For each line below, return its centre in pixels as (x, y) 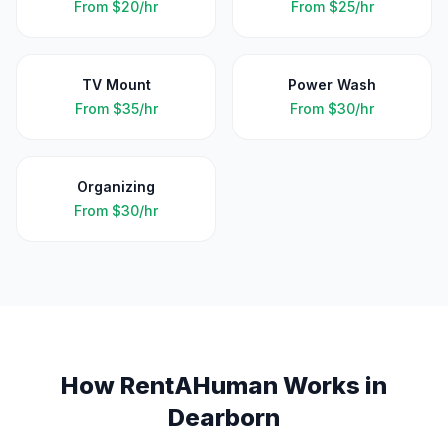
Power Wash (332, 84)
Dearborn (224, 417)
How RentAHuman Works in (224, 385)
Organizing (116, 186)
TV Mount (116, 84)
